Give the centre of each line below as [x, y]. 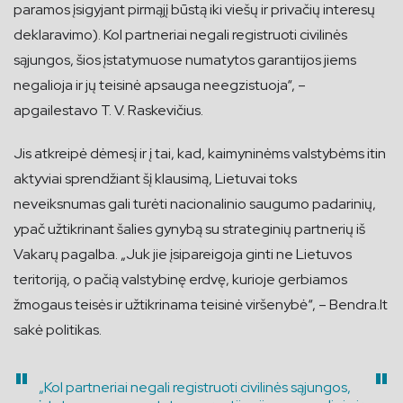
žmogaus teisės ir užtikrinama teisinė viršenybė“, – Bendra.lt [201, 304]
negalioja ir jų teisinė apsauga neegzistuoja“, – [160, 85]
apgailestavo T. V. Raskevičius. [108, 110]
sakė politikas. [58, 329]
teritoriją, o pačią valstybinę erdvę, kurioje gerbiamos [180, 279]
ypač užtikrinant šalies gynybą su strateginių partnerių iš [189, 228]
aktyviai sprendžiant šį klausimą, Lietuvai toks [155, 178]
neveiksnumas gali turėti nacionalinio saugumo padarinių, [195, 203]
